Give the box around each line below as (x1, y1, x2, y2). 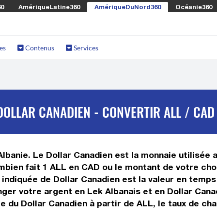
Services (72, 44, 98, 52)
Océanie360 (175, 3, 212, 11)
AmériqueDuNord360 (94, 3, 161, 11)
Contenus (24, 44, 54, 52)
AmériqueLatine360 (18, 3, 80, 11)
